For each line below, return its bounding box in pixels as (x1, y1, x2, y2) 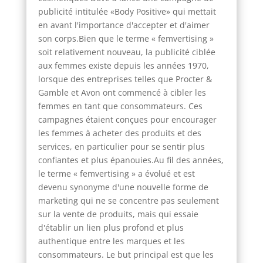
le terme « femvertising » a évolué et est (38, 167, 195, 179)
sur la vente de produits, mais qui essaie (38, 208, 198, 220)
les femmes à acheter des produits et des (38, 127, 201, 139)
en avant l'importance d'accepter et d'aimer (38, 19, 210, 31)
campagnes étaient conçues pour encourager (38, 113, 217, 125)
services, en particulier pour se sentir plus (38, 140, 205, 152)
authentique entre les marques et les (38, 235, 185, 247)
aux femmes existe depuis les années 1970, (38, 59, 209, 71)
